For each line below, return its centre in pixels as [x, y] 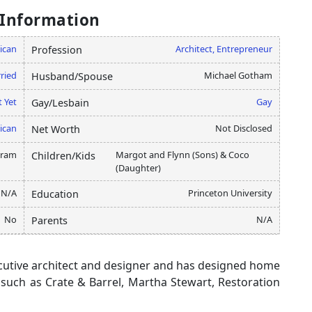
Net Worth [56, 129]
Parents [49, 220]
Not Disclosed [244, 128]
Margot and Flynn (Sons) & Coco [183, 154]
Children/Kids [63, 155]
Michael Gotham [238, 75]
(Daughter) [139, 167]
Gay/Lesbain [60, 102]
